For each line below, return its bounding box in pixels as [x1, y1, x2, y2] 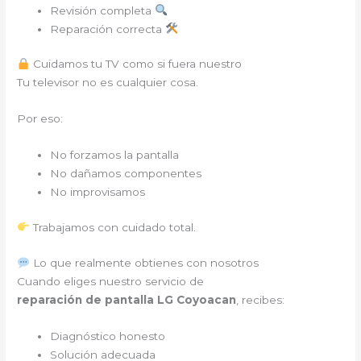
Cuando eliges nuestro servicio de [17, 275, 205, 288]
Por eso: [17, 112, 64, 126]
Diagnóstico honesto [50, 330, 166, 343]
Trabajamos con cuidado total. [29, 220, 196, 234]
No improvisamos [50, 185, 146, 199]
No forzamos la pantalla [50, 148, 180, 162]
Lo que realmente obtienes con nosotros [29, 256, 259, 270]
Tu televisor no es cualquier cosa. [17, 76, 199, 89]
